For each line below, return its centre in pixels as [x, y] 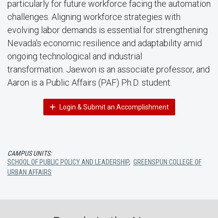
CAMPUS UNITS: [29, 153]
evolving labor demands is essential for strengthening [108, 30]
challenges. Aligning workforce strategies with [94, 17]
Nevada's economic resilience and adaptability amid [105, 43]
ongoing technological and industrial [75, 56]
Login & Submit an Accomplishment [113, 107]
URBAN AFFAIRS [29, 172]
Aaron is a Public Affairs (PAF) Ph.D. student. [90, 82]
